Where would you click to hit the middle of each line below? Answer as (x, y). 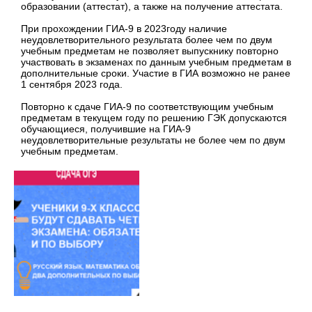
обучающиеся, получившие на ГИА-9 (106, 128)
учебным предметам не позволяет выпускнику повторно (150, 50)
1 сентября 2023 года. (72, 84)
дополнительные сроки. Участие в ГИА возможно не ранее (156, 73)
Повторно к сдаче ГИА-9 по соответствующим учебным (147, 106)
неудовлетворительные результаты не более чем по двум (153, 140)
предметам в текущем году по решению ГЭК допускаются (154, 117)
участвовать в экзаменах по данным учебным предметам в (156, 62)
